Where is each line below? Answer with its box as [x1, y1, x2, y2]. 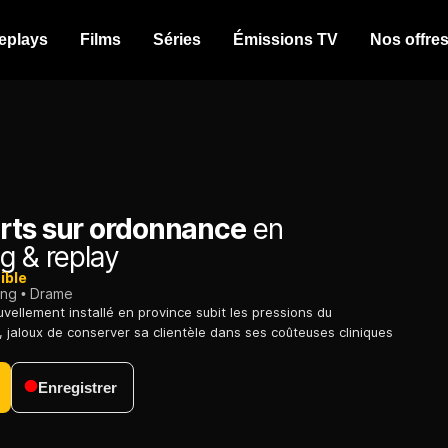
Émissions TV [233, 31, 338, 48]
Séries [153, 31, 201, 48]
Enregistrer [38, 379, 117, 397]
